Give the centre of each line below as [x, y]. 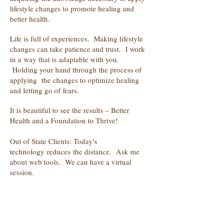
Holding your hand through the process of [76, 70]
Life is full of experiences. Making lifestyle [76, 38]
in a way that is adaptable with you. [64, 59]
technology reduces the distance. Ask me [75, 151]
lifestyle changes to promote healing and [72, 8]
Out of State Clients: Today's [54, 141]
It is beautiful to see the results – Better [70, 110]
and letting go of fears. [44, 90]
